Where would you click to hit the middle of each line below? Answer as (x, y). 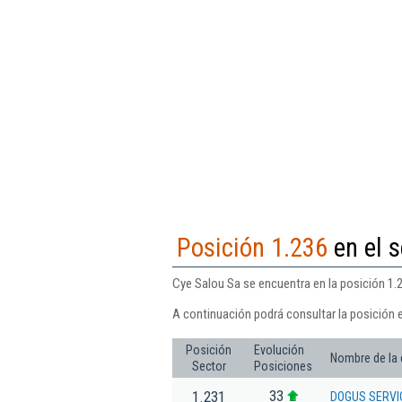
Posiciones (283, 366)
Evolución (279, 350)
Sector (209, 366)
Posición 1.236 (252, 247)
